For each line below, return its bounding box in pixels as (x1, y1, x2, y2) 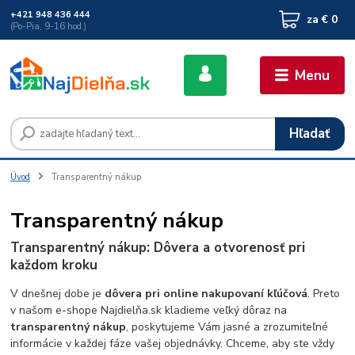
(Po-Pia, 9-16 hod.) (10, 20, 87, 32)
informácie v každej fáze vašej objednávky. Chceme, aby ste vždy (10, 336, 335, 352)
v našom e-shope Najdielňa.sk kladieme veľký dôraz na (10, 303, 288, 319)
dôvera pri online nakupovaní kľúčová (105, 286, 308, 302)
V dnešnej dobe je (10, 286, 105, 302)
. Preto (307, 286, 341, 302)
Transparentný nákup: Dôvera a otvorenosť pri (10, 239, 306, 258)
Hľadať (289, 124, 330, 143)
